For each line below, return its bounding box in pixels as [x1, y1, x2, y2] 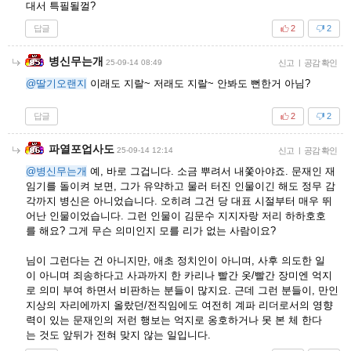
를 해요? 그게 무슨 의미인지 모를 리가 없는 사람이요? [26, 224, 276, 237]
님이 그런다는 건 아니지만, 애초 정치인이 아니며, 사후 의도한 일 [26, 254, 325, 266]
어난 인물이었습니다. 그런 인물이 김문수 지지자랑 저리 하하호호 [26, 209, 326, 222]
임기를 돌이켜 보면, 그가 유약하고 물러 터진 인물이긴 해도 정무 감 [26, 179, 335, 192]
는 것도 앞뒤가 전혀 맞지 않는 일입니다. [26, 328, 211, 341]
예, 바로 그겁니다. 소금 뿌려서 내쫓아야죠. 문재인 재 [87, 165, 335, 177]
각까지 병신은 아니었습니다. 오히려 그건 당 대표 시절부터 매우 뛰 [26, 194, 332, 207]
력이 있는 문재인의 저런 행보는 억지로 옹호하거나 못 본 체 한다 [26, 313, 322, 326]
